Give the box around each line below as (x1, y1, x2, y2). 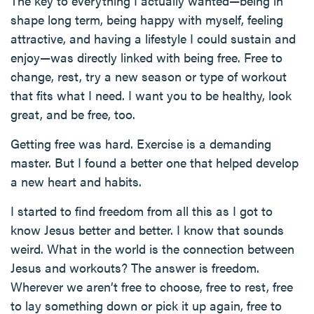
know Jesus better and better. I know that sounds (11, 221, 284, 238)
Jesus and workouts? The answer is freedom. (11, 259, 259, 276)
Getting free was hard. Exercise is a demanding (11, 135, 271, 152)
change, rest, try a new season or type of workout (11, 67, 287, 85)
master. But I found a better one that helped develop (11, 153, 299, 171)
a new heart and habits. (11, 172, 142, 190)
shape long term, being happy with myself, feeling (11, 11, 283, 28)
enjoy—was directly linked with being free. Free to (11, 48, 282, 66)
